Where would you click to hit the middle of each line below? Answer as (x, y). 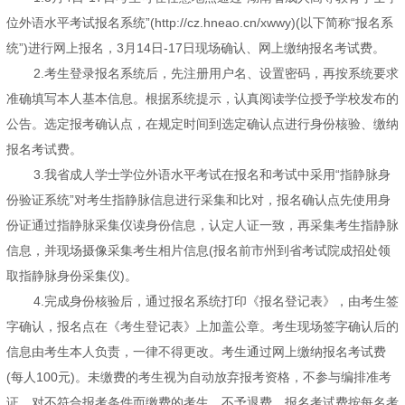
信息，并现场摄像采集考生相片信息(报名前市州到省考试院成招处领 (198, 251)
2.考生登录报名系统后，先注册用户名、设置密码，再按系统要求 (216, 74)
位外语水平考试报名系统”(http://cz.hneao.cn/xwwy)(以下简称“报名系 (200, 23)
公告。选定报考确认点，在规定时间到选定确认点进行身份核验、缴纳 (202, 124)
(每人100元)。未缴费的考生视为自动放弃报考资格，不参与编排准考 (199, 377)
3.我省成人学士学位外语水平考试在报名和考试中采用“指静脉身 (212, 175)
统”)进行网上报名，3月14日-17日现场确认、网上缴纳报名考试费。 (196, 48)
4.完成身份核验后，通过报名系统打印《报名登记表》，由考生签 (216, 301)
